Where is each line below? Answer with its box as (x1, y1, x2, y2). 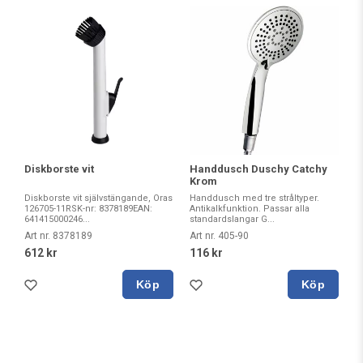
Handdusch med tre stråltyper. (190, 193, 319, 203)
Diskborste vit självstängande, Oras (24, 193, 173, 203)
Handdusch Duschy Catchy (190, 163, 327, 175)
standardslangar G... (190, 214, 275, 224)
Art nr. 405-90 (190, 230, 249, 241)
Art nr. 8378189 (24, 230, 92, 241)
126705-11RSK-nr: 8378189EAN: (24, 203, 152, 214)
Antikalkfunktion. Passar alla (190, 203, 310, 214)
